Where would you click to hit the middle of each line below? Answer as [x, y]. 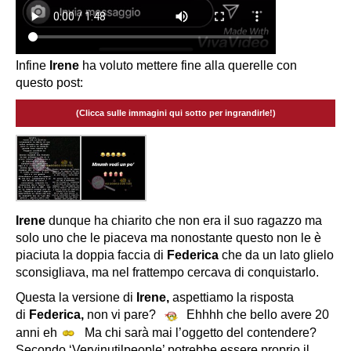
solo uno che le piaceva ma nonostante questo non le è [168, 238]
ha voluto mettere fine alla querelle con [190, 65]
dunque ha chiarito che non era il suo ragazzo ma [184, 221]
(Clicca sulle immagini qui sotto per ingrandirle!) [175, 112]
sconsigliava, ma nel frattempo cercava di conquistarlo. [167, 273]
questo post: [49, 82]
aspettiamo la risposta [233, 298]
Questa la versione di [76, 298]
